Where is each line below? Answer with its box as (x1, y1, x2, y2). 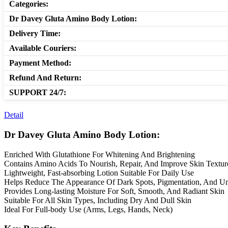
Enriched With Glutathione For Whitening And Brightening (4, 150, 195, 159)
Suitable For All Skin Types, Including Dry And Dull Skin (4, 195, 191, 205)
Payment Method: (9, 59, 71, 68)
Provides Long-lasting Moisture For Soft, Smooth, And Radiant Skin (4, 186, 224, 195)
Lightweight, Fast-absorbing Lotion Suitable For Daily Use (4, 168, 194, 177)
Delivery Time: (9, 29, 61, 38)
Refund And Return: (9, 73, 81, 82)
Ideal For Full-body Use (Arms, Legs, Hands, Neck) (4, 205, 173, 214)
